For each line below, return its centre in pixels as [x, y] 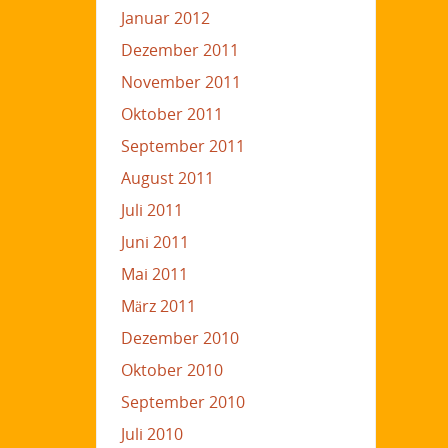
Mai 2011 [154, 273]
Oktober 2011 [171, 113]
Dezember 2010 [179, 337]
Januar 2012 [165, 17]
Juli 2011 [151, 209]
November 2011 [180, 81]
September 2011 [182, 145]
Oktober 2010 [171, 369]
